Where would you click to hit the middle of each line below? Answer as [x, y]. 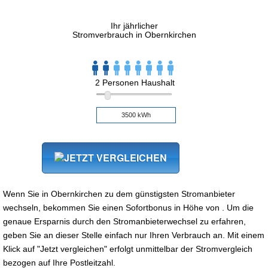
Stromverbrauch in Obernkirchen [134, 34]
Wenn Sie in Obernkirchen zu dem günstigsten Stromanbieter [119, 194]
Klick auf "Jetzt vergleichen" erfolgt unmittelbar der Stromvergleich [128, 249]
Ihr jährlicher [134, 25]
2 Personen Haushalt [135, 82]
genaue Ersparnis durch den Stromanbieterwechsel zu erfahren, [124, 221]
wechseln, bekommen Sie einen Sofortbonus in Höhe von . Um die [128, 207]
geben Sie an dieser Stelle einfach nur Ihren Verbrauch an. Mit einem [134, 235]
